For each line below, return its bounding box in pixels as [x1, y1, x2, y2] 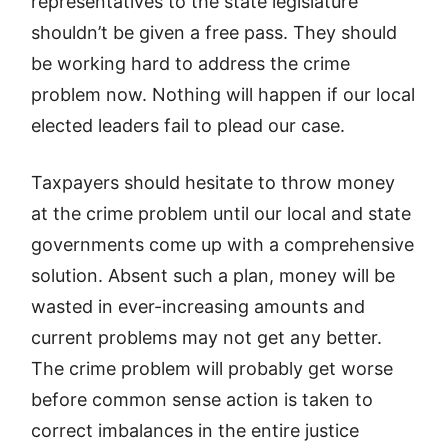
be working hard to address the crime [31, 53, 351, 74]
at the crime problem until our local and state [31, 203, 412, 224]
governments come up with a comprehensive [31, 234, 415, 255]
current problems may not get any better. [31, 327, 383, 348]
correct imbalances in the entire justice [31, 420, 360, 441]
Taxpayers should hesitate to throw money [31, 172, 396, 193]
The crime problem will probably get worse [31, 358, 394, 379]
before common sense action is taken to [31, 389, 374, 410]
